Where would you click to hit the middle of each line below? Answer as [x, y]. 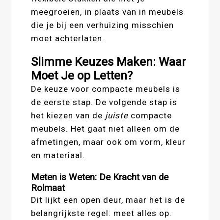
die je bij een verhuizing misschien [103, 25]
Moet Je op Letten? [82, 75]
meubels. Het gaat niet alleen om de [106, 128]
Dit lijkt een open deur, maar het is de [108, 200]
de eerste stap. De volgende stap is [104, 102]
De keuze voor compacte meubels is [106, 89]
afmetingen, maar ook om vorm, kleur [109, 142]
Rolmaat [48, 188]
